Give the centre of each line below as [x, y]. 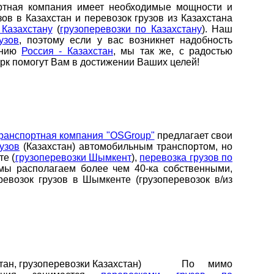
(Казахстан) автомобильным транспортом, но [126, 146]
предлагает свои [194, 135]
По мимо [187, 264]
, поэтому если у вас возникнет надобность [126, 40]
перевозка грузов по [186, 157]
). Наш [217, 29]
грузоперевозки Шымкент [73, 157]
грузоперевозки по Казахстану [131, 29]
